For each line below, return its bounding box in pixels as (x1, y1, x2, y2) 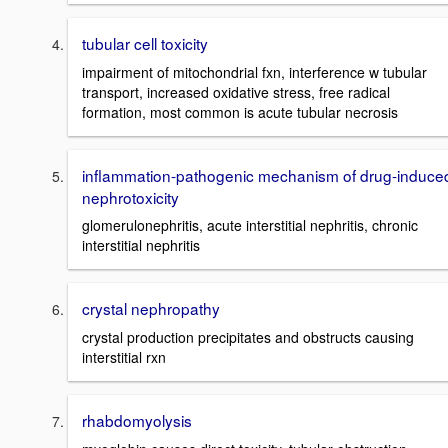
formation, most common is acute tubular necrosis (82, 101, 398, 122)
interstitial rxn (82, 347, 166, 368)
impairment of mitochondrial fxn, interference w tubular (82, 61, 427, 82)
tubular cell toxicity (82, 32, 208, 55)
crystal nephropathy (82, 297, 220, 320)
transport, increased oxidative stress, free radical (82, 81, 390, 102)
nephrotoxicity (82, 185, 179, 208)
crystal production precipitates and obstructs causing (82, 327, 414, 348)
